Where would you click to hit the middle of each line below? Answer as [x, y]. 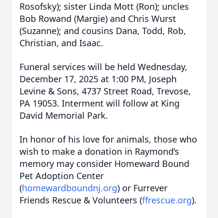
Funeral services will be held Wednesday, [103, 67]
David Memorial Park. [65, 115]
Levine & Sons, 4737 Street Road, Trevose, [105, 91]
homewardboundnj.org [70, 188]
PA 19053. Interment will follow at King [100, 103]
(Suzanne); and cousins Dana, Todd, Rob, [103, 31]
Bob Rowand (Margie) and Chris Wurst [98, 18]
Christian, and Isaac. [63, 43]
